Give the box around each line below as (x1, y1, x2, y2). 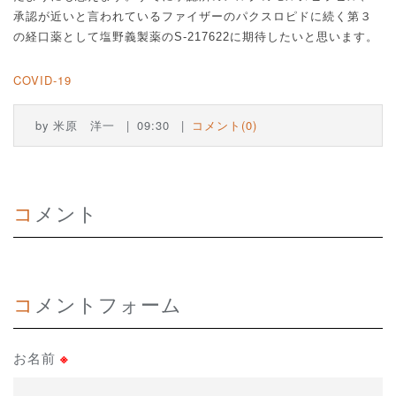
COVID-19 (13, 71, 72, 88)
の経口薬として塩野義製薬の (13, 30, 174, 44)
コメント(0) (192, 116, 257, 133)
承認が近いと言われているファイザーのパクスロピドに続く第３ (13, 10, 372, 24)
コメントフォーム (34, 289, 182, 317)
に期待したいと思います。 (230, 30, 378, 44)
